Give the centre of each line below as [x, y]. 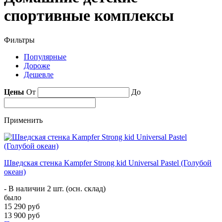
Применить [23, 120]
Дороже [37, 65]
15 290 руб [22, 206]
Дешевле [39, 74]
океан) [15, 171]
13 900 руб [22, 215]
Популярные [45, 56]
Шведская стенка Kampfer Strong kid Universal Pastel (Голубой [108, 163]
